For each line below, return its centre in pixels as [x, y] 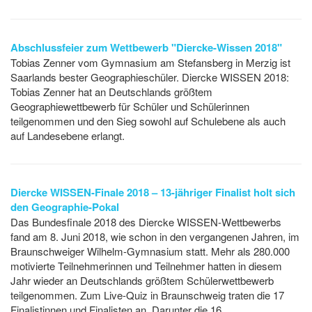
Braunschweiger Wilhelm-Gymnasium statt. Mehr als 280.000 [150, 251]
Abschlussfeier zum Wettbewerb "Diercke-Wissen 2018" [146, 48]
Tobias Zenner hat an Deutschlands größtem [111, 92]
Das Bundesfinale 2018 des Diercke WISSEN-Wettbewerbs [146, 222]
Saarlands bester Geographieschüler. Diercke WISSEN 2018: [150, 77]
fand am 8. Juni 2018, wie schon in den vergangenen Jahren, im [155, 237]
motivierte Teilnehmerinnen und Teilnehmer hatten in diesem [146, 266]
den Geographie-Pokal [65, 207]
